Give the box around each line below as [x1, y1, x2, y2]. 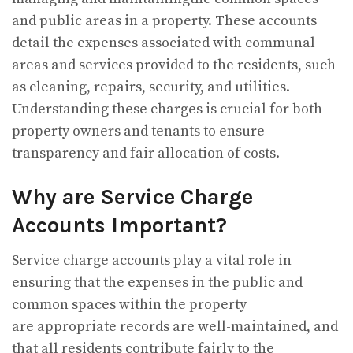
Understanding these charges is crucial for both [12, 100, 322, 119]
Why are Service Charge [12, 184, 253, 210]
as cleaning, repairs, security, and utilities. [12, 78, 290, 97]
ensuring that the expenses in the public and [12, 273, 303, 292]
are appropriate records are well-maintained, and [12, 318, 338, 336]
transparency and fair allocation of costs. [12, 144, 283, 163]
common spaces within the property [12, 295, 247, 314]
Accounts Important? [12, 212, 232, 238]
